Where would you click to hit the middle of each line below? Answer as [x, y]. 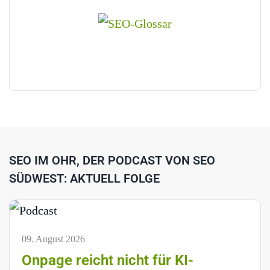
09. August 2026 [53, 239]
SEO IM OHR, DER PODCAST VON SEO [112, 161]
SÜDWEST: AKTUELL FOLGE [84, 179]
